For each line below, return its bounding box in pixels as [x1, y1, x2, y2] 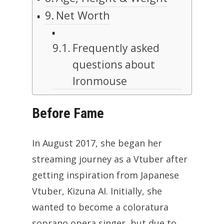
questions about [72, 57, 155, 72]
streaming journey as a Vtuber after [32, 153, 187, 165]
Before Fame [32, 105, 104, 122]
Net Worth [56, 8, 110, 23]
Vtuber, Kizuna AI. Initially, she [32, 185, 162, 197]
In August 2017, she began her [32, 137, 162, 149]
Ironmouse [72, 73, 127, 88]
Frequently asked [72, 40, 159, 55]
